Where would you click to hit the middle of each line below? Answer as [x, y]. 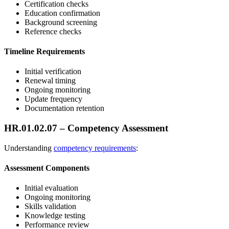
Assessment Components [47, 168]
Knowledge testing [55, 216]
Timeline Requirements [44, 51]
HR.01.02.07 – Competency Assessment [86, 128]
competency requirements [95, 148]
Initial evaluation [51, 188]
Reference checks [53, 31]
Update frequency [53, 99]
